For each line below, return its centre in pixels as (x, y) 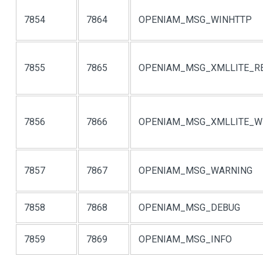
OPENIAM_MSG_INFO (185, 239)
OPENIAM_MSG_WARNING (195, 171)
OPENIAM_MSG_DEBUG (189, 208)
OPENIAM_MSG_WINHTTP (195, 20)
